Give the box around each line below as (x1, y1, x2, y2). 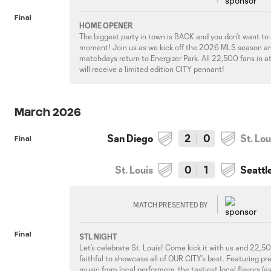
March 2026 (15, 106, 81, 118)
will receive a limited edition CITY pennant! (79, 65, 225, 73)
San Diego (107, 132, 154, 144)
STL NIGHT (79, 232, 117, 241)
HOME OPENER (79, 21, 134, 30)
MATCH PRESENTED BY (133, 200, 208, 209)
